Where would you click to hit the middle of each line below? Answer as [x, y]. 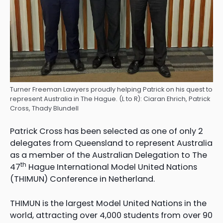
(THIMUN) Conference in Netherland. [82, 179]
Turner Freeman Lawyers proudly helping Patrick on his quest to [111, 89]
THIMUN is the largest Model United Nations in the [108, 203]
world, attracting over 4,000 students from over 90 [111, 215]
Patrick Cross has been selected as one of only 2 [107, 131]
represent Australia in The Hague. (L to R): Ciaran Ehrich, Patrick [110, 99]
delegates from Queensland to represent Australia [111, 143]
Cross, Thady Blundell [44, 108]
